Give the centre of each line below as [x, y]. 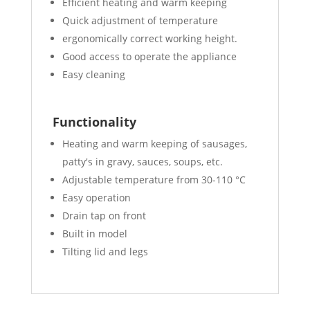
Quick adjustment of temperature [140, 21]
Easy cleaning [93, 75]
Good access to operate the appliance [149, 57]
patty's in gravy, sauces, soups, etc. [142, 162]
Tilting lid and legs [105, 252]
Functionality [94, 122]
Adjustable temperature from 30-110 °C [154, 180]
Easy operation [96, 198]
